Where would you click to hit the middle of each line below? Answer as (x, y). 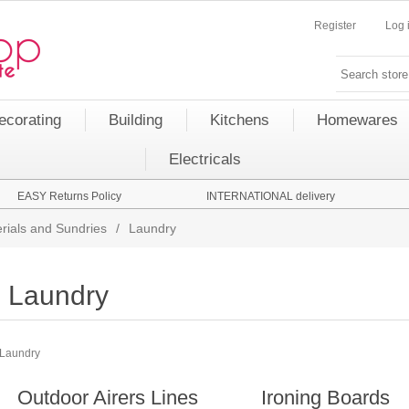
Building (136, 120)
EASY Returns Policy (69, 196)
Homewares (357, 120)
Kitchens (240, 120)
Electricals (204, 159)
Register (335, 26)
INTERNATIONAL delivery (270, 196)
